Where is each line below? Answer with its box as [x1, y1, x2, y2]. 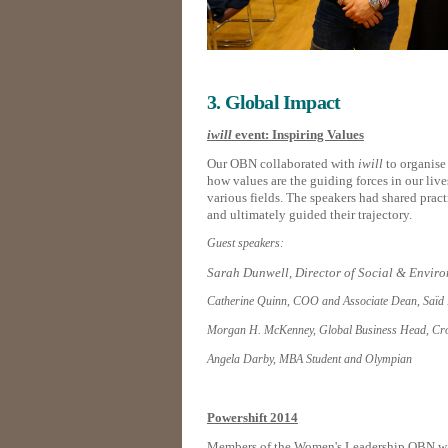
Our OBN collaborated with [207, 156, 358, 172]
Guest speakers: [207, 236, 284, 251]
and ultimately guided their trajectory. [207, 207, 415, 223]
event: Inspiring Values [232, 127, 364, 143]
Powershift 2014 [207, 410, 298, 426]
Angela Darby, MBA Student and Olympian [207, 352, 412, 367]
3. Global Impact [207, 91, 341, 114]
